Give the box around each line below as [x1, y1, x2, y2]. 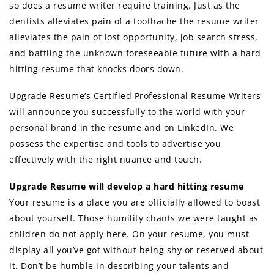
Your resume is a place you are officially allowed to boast [9, 196, 260, 209]
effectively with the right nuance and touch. [9, 154, 202, 166]
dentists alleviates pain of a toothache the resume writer [9, 15, 259, 27]
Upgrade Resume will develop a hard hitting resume [9, 180, 244, 193]
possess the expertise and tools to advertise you [9, 138, 221, 150]
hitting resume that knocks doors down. [9, 62, 183, 75]
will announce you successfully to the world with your [9, 106, 245, 118]
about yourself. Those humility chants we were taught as [9, 212, 259, 224]
